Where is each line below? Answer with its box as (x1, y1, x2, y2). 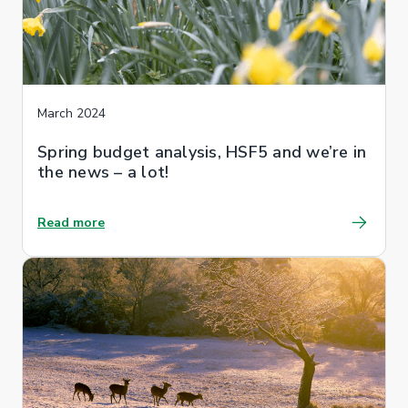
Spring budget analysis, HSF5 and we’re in (37, 140, 367, 163)
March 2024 (37, 104, 106, 122)
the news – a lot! (37, 160, 169, 183)
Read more (37, 213, 105, 231)
